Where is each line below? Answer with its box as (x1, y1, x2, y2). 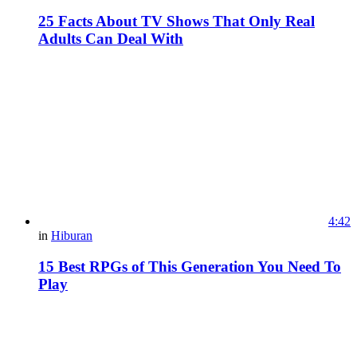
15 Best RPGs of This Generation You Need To (38, 258, 341, 276)
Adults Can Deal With (38, 29, 183, 47)
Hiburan (51, 229, 92, 243)
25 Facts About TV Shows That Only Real (38, 12, 315, 29)
